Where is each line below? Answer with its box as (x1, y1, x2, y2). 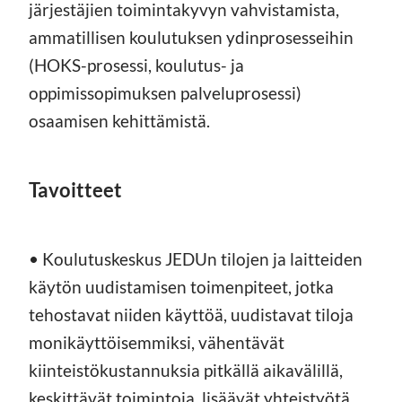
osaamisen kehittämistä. (29, 109, 210, 131)
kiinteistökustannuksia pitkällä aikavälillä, (29, 359, 343, 380)
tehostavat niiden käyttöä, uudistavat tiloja (29, 303, 354, 325)
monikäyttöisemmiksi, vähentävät (29, 331, 284, 353)
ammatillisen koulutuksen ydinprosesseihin (29, 26, 354, 48)
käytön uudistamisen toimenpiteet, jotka (29, 275, 334, 297)
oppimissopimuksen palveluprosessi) (29, 82, 301, 103)
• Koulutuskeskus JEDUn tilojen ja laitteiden (29, 248, 363, 269)
